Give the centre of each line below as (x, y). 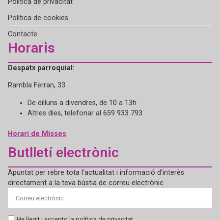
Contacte (23, 34)
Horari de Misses (37, 134)
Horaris (31, 48)
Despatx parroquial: (42, 68)
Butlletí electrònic (63, 153)
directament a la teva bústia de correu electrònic (86, 183)
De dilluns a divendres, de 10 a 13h (82, 103)
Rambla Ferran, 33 (37, 85)
